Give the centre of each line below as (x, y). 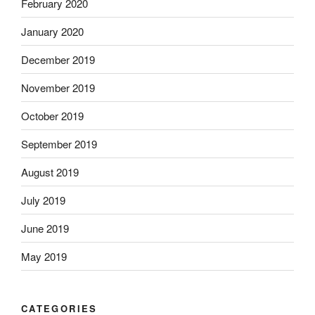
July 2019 (43, 200)
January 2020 (52, 31)
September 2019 (59, 143)
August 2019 (50, 172)
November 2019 (58, 87)
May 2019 (44, 256)
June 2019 (45, 228)
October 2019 (52, 115)
